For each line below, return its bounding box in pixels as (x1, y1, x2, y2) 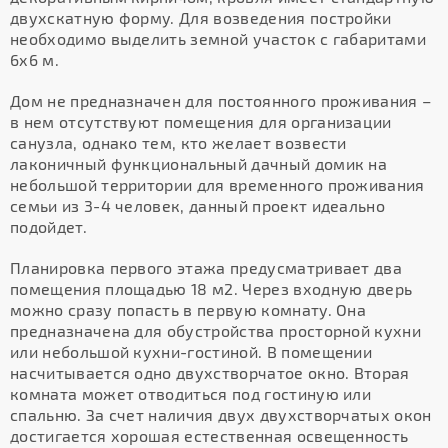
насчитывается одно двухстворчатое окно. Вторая (10, 363, 410, 382)
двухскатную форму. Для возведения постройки (10, 8, 392, 27)
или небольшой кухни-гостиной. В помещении (10, 342, 373, 361)
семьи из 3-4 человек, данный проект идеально (10, 196, 386, 215)
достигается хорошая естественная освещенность (10, 426, 409, 445)
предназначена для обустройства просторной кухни (10, 321, 422, 340)
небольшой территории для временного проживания (10, 175, 425, 194)
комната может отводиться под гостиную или (10, 384, 372, 403)
